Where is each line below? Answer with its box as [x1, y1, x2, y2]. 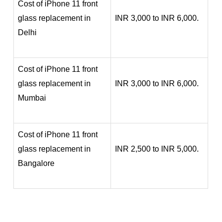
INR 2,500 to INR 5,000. [115, 144, 199, 153]
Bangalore [18, 159, 55, 167]
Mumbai [18, 93, 47, 102]
